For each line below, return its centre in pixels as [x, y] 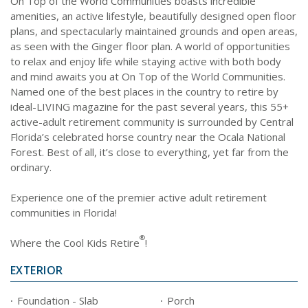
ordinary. [31, 167]
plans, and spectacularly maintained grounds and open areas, [154, 31]
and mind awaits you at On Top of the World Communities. [148, 76]
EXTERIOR [37, 270]
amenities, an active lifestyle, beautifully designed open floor [153, 15]
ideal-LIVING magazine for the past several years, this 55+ [150, 106]
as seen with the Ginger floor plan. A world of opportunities [150, 46]
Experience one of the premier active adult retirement [139, 197]
